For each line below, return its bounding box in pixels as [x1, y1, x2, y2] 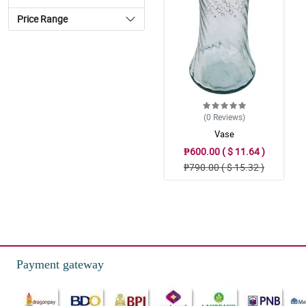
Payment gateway [16, 258, 104, 272]
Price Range [17, 12, 68, 25]
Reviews [212, 111, 242, 123]
